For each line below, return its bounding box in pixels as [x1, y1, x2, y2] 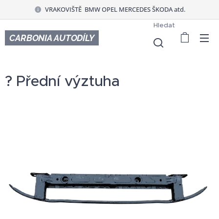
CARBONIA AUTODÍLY [9, 32, 94, 43]
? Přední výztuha [5, 72, 120, 90]
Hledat [153, 21, 175, 29]
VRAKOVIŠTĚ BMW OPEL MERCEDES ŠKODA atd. [44, 4, 185, 14]
